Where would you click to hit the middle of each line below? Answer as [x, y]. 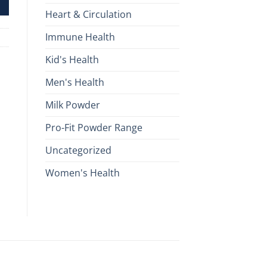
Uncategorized [78, 150]
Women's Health [83, 173]
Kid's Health [72, 59]
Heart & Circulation [89, 14]
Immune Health [80, 37]
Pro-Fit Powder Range [94, 127]
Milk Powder [73, 105]
